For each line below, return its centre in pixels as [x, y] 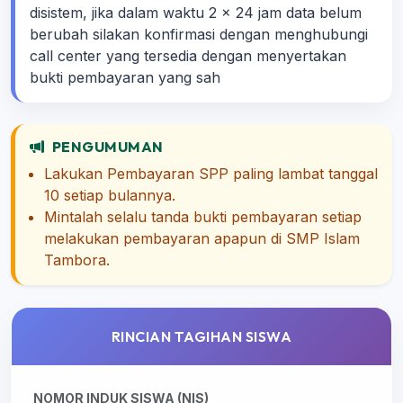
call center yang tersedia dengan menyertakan [188, 56]
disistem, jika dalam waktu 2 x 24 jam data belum [196, 13]
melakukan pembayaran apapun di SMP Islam [202, 238]
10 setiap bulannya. [110, 195]
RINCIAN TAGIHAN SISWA [201, 336]
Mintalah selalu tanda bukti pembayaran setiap [203, 217]
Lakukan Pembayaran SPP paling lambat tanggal [211, 174]
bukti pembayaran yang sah [125, 77]
